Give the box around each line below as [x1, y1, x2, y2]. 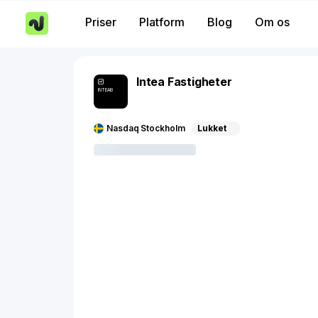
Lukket [197, 123, 226, 133]
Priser [85, 15, 116, 29]
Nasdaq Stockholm [106, 123, 185, 133]
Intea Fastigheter [136, 75, 232, 89]
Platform [139, 15, 185, 29]
